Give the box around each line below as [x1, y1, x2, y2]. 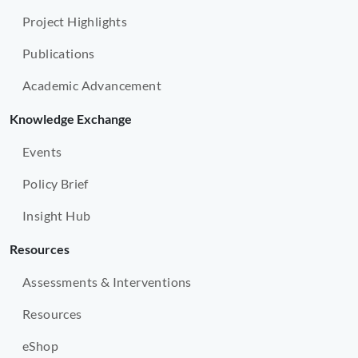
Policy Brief [22, 176, 89, 192]
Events [22, 144, 62, 160]
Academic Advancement [22, 78, 161, 93]
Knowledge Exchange [10, 111, 132, 127]
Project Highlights [22, 14, 128, 30]
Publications [22, 46, 95, 62]
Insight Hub [22, 208, 91, 224]
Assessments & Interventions [22, 274, 192, 290]
